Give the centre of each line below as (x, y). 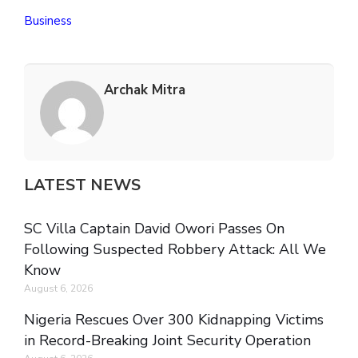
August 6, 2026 (58, 289)
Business (48, 21)
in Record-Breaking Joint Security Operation (167, 341)
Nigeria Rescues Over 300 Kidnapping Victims (174, 320)
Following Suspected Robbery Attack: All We (175, 250)
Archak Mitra (145, 90)
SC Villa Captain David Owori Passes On (154, 229)
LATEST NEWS (82, 185)
